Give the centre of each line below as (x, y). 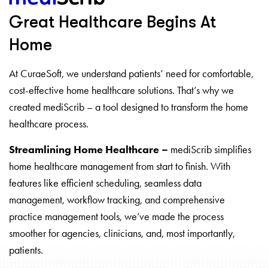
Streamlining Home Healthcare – (89, 149)
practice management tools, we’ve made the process (116, 216)
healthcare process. (49, 124)
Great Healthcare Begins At (112, 22)
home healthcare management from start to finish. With (120, 166)
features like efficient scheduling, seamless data (105, 183)
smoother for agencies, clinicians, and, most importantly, (122, 233)
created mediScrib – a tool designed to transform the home (129, 107)
